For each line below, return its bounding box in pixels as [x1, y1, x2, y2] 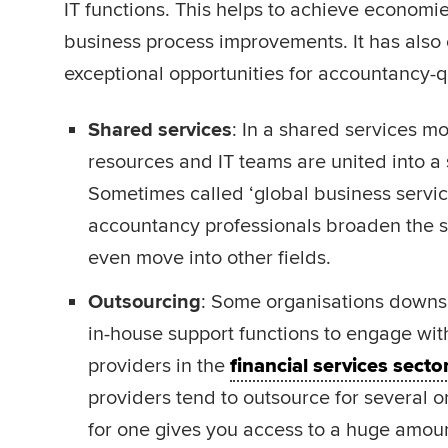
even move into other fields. [88, 246, 331, 270]
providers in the [88, 354, 230, 378]
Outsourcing [88, 290, 201, 314]
